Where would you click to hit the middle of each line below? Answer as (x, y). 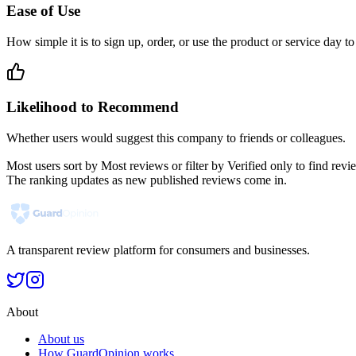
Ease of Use (43, 10)
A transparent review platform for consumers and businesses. (158, 250)
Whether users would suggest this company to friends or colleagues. (176, 138)
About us (61, 339)
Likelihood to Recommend (93, 107)
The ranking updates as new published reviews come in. (147, 180)
